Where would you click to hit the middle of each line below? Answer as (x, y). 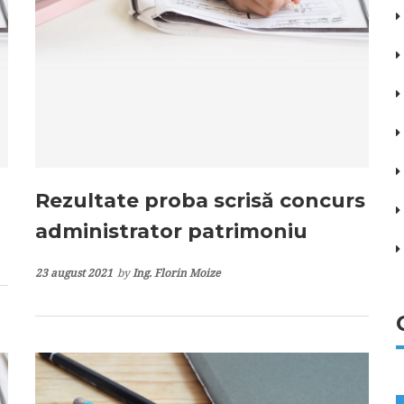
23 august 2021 (74, 272)
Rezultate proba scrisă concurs (200, 200)
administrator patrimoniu (171, 231)
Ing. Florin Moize (176, 272)
